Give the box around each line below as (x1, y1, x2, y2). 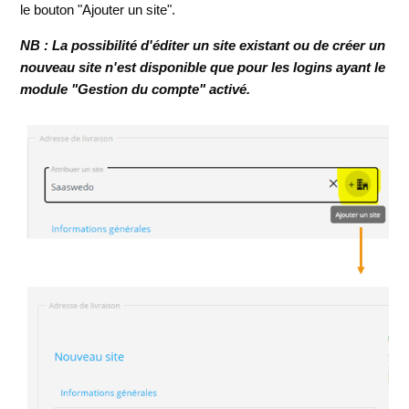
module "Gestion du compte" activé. (20, 81, 251, 98)
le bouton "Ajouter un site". (20, 2, 176, 18)
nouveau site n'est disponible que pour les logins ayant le (20, 59, 386, 76)
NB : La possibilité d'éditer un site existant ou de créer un (20, 37, 386, 54)
